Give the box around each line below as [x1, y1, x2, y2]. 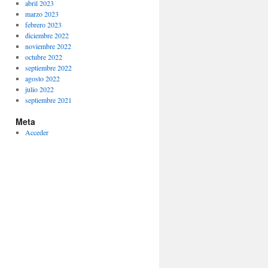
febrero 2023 [25, 20, 62, 29]
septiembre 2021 [25, 95, 72, 105]
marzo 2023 [25, 9, 59, 19]
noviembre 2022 [25, 41, 71, 51]
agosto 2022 [25, 74, 60, 83]
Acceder [25, 127, 48, 137]
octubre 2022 [25, 52, 62, 62]
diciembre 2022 [25, 31, 69, 40]
